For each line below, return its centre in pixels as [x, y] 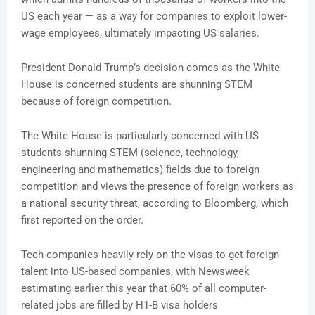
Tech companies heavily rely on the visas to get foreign [150, 255]
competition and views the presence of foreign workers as [157, 187]
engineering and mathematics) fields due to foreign [140, 170]
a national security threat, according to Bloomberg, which [155, 204]
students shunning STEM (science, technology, [130, 153]
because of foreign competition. [96, 102]
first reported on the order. [82, 220]
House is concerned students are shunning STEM [137, 85]
